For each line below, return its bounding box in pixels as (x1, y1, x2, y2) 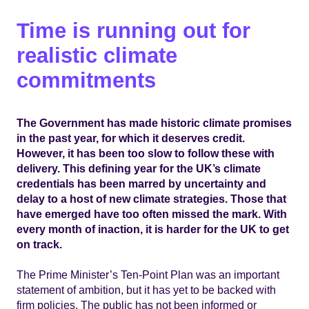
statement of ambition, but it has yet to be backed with (17, 283, 276, 296)
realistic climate (17, 43, 177, 68)
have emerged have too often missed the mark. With (17, 207, 287, 220)
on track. (17, 237, 62, 250)
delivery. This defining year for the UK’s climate (17, 161, 261, 175)
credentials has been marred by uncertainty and (17, 177, 266, 190)
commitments (17, 68, 156, 92)
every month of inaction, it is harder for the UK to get (17, 222, 289, 235)
